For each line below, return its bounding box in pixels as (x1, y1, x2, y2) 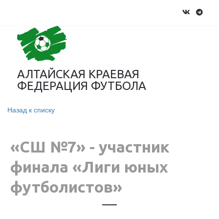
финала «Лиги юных (10, 158, 168, 175)
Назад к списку (7, 105, 55, 114)
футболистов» (10, 178, 122, 196)
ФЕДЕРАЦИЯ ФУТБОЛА (17, 79, 146, 92)
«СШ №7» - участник (10, 138, 170, 155)
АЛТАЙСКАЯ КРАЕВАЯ (17, 67, 139, 81)
